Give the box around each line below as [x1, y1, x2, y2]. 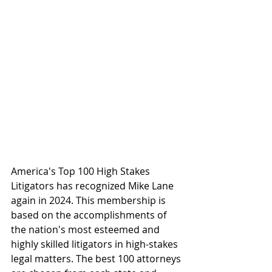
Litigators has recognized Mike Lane [11, 178, 176, 192]
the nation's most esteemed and [11, 222, 162, 236]
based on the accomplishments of [11, 208, 169, 222]
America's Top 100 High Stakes [11, 164, 152, 178]
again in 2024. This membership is [11, 193, 168, 207]
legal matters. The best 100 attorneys [11, 251, 183, 265]
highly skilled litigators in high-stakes [11, 237, 180, 251]
